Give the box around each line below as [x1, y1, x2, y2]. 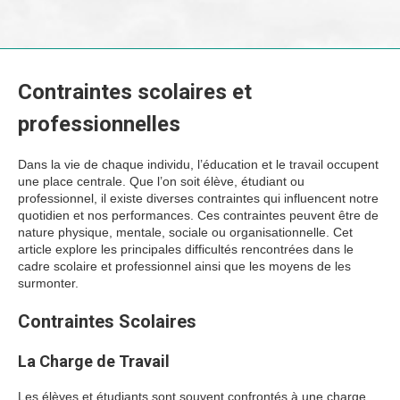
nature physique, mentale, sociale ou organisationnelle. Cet [18, 225, 353, 239]
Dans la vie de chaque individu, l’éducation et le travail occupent [18, 157, 379, 171]
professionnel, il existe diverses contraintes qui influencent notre [18, 191, 379, 205]
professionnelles [18, 112, 180, 137]
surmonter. [18, 276, 79, 290]
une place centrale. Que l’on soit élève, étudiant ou [18, 174, 304, 188]
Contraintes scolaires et [18, 79, 252, 104]
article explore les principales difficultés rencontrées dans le [18, 242, 354, 256]
